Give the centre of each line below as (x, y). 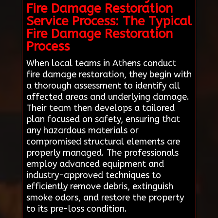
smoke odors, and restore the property (105, 197)
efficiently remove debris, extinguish (100, 186)
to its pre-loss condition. (76, 209)
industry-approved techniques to (93, 175)
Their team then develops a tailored (100, 108)
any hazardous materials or (82, 130)
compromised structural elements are (103, 141)
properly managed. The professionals (102, 153)
